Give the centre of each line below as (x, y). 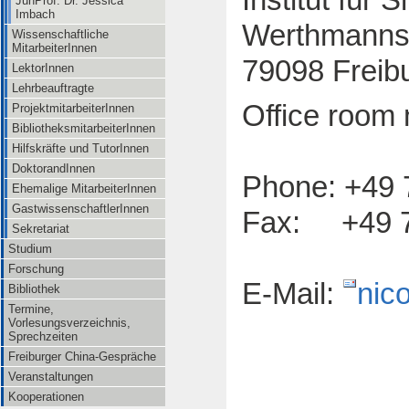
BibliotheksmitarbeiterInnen (84, 128)
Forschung (36, 269)
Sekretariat (41, 229)
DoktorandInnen (53, 168)
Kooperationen (46, 397)
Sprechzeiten (43, 336)
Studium (30, 249)
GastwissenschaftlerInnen (80, 209)
